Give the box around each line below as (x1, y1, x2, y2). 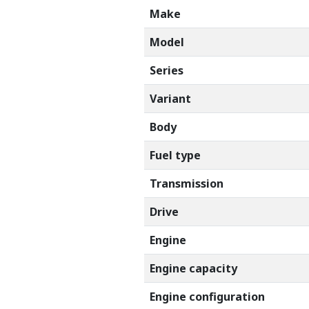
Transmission (150, 175, 223, 191)
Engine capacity (150, 260, 237, 276)
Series (150, 62, 183, 78)
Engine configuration (150, 288, 265, 304)
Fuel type (150, 147, 201, 163)
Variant (150, 90, 191, 106)
